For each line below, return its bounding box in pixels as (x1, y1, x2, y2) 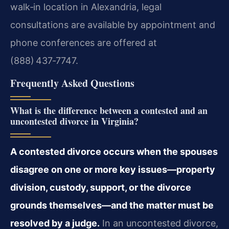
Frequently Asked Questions (10, 75, 134, 90)
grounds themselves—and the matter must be (10, 199, 214, 211)
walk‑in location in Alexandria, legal (10, 2, 162, 13)
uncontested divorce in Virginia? (10, 114, 139, 128)
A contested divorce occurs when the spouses (10, 146, 218, 157)
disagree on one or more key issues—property (10, 164, 215, 175)
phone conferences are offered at (10, 37, 157, 49)
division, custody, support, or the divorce (10, 181, 191, 193)
